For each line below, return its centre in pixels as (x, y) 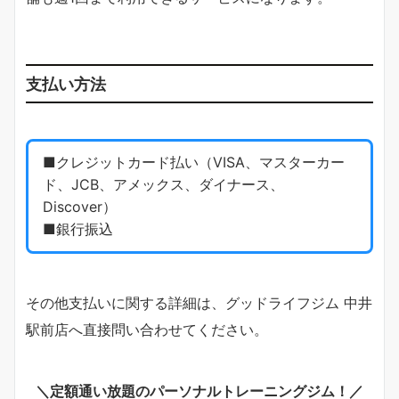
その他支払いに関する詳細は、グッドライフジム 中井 (199, 302)
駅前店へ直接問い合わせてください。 (147, 329)
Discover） (80, 207)
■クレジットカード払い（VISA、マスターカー (194, 163)
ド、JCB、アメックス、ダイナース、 (163, 185)
